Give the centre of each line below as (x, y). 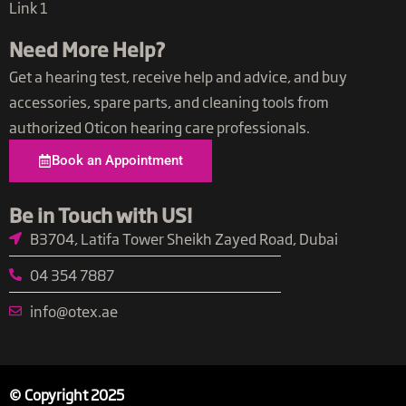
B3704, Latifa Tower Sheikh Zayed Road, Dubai (184, 239)
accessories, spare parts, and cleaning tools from (169, 102)
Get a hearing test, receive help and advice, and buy (178, 77)
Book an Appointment (117, 161)
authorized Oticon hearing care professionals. (159, 127)
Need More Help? (87, 49)
